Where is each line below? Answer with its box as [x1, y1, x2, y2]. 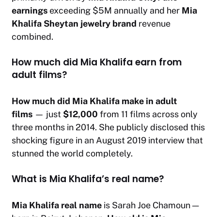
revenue [137, 18, 170, 29]
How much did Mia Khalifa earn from [12, 55, 182, 69]
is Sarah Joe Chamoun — [102, 200, 199, 210]
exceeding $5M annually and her [47, 5, 182, 15]
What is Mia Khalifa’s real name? [12, 172, 164, 186]
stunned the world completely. [12, 148, 133, 158]
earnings [12, 5, 47, 15]
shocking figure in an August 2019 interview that [12, 135, 203, 145]
